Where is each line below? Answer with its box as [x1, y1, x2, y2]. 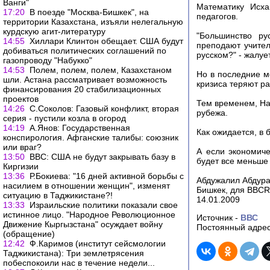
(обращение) [3, 229, 55, 239]
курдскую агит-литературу [3, 27, 105, 36]
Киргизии [3, 162, 39, 171]
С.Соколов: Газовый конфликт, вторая [30, 104, 179, 113]
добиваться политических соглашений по [3, 46, 166, 55]
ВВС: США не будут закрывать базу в [30, 152, 175, 162]
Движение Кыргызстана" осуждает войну [3, 219, 163, 229]
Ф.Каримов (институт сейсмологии [30, 239, 166, 248]
